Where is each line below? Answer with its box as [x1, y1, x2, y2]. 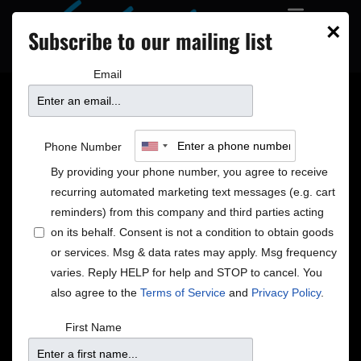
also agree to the [51, 286, 140, 299]
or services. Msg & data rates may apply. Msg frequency [51, 246, 337, 259]
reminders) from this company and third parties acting [51, 205, 324, 218]
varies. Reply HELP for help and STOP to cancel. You [51, 266, 322, 279]
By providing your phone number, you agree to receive [51, 165, 328, 178]
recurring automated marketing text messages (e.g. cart [51, 185, 335, 198]
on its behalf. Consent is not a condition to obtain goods [51, 226, 334, 239]
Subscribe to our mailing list [28, 25, 272, 56]
